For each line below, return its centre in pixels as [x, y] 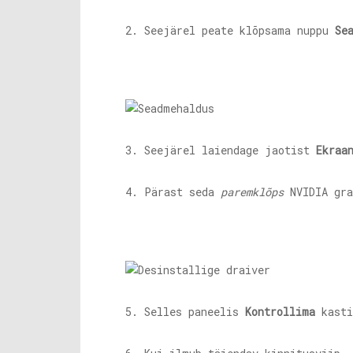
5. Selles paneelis [185, 312]
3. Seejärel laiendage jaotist [221, 150]
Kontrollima [280, 312]
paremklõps [252, 192]
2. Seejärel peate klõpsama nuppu [230, 30]
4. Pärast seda [173, 192]
